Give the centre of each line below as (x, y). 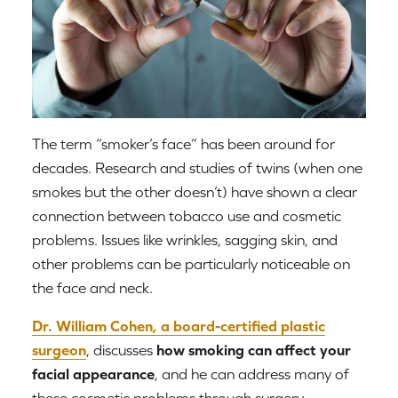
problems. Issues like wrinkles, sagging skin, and (185, 239)
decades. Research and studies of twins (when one (197, 167)
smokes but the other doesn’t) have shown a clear (195, 191)
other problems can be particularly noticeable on (191, 263)
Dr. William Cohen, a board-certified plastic (179, 326)
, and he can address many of (252, 374)
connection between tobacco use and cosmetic (187, 215)
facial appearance (93, 374)
